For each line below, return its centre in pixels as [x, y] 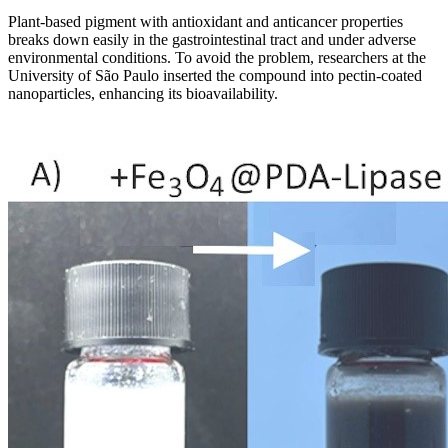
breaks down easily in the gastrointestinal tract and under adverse [212, 40]
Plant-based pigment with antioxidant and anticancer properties [205, 22]
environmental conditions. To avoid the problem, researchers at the [217, 58]
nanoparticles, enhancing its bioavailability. [143, 94]
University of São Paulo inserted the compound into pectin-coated [215, 76]
